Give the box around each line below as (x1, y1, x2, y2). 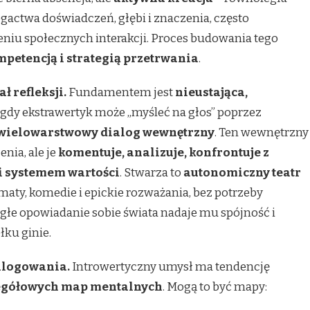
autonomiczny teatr (183, 165, 301, 180)
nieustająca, (175, 84, 248, 100)
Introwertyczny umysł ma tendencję (70, 259, 270, 274)
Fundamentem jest (66, 84, 175, 100)
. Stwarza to (120, 165, 183, 180)
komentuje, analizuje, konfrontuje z (58, 145, 269, 160)
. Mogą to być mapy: (163, 279, 267, 294)
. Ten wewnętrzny (215, 125, 309, 140)
